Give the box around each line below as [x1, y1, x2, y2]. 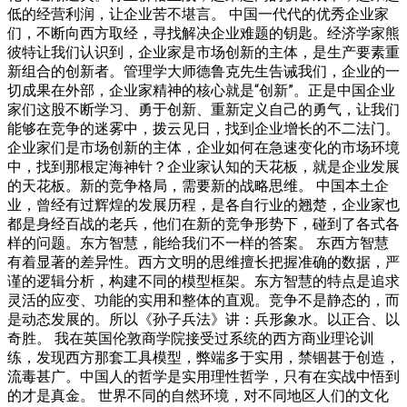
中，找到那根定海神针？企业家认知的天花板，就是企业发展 [7, 157, 400, 175]
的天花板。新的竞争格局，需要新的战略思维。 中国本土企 [7, 176, 389, 194]
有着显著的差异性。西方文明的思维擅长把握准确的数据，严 [7, 253, 400, 271]
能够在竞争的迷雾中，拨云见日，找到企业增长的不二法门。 [7, 119, 400, 137]
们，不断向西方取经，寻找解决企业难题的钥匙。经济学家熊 [7, 24, 400, 42]
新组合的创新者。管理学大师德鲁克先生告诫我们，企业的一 [7, 62, 400, 80]
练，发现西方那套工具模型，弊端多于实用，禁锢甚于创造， [7, 348, 400, 366]
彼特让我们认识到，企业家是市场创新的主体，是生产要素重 [7, 43, 400, 61]
